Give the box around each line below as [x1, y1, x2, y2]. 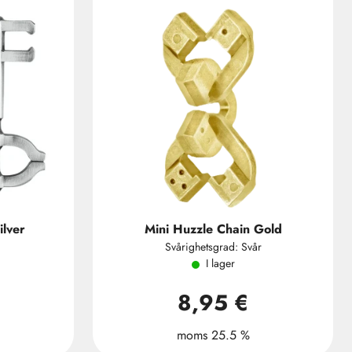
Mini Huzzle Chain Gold [144, 220, 282, 238]
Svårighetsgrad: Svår [164, 239, 262, 255]
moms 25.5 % [176, 326, 250, 344]
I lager [205, 255, 235, 271]
